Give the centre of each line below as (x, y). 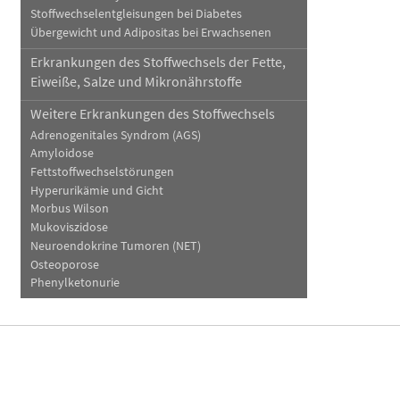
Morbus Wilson (69, 209)
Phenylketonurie (75, 283)
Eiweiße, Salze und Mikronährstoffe (136, 82)
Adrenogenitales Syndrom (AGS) (115, 135)
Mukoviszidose (69, 228)
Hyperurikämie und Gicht (96, 190)
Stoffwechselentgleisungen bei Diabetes (136, 14)
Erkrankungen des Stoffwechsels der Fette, (158, 62)
